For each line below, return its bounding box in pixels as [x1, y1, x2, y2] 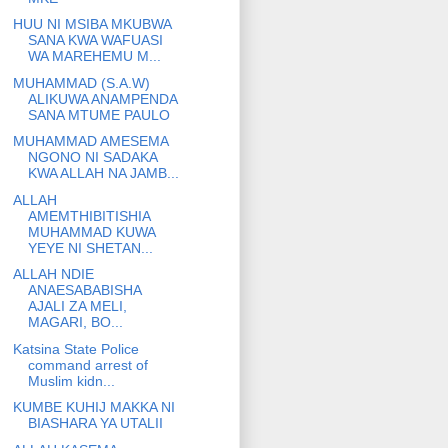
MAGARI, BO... [27, 314, 123, 331]
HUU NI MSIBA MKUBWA [12, 16, 171, 33]
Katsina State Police [12, 340, 139, 357]
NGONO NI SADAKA [27, 149, 157, 166]
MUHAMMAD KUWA [27, 223, 155, 240]
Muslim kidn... [27, 372, 115, 389]
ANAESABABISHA [27, 282, 141, 299]
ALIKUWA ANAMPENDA [27, 90, 177, 107]
